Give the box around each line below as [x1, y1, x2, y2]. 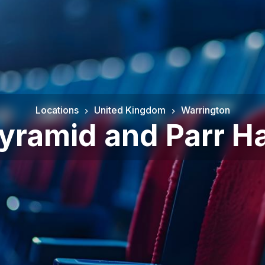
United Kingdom [93, 104, 166, 116]
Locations [35, 104, 79, 116]
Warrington [180, 104, 230, 116]
